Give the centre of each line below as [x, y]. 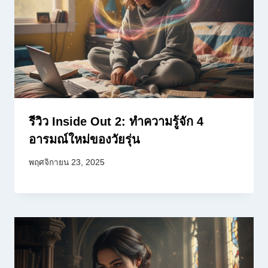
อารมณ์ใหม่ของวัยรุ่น [84, 139]
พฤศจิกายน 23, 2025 [67, 163]
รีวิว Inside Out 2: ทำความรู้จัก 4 [116, 121]
